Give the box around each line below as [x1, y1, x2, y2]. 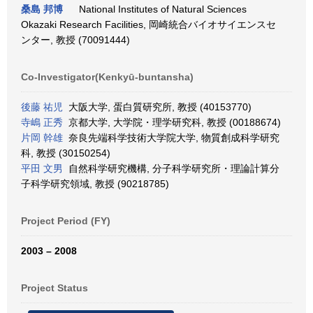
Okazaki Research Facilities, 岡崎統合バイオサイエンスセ [21, 19, 276, 30]
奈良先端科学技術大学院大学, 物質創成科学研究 [63, 132, 279, 143]
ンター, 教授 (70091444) [21, 34, 130, 45]
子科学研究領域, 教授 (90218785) [21, 178, 169, 189]
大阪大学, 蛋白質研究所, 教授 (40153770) [63, 101, 252, 112]
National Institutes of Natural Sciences [73, 3, 247, 15]
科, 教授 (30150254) [21, 147, 110, 159]
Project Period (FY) [21, 215, 110, 226]
